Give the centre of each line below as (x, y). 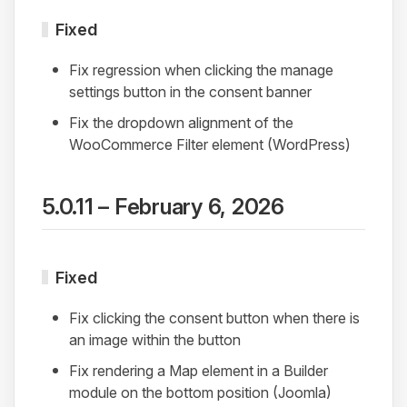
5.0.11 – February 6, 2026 (163, 206)
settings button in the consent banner (190, 91)
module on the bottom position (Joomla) (200, 392)
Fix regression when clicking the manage (201, 69)
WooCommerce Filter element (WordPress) (210, 144)
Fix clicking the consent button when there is (214, 318)
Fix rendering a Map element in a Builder (199, 370)
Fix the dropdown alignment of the (181, 122)
